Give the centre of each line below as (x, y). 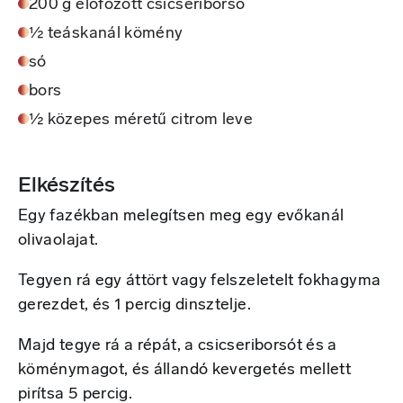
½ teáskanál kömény (106, 34)
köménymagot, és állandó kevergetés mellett (185, 371)
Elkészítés (67, 187)
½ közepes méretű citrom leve (141, 121)
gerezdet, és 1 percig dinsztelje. (134, 306)
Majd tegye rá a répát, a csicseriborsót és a (178, 346)
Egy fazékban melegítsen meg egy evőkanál (181, 217)
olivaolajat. (58, 241)
